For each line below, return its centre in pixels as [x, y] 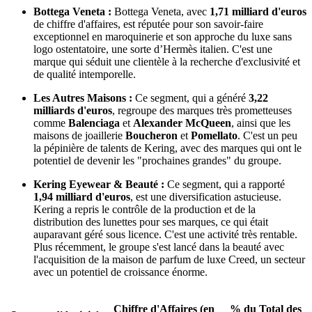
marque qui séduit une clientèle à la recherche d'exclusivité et [167, 61]
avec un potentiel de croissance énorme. [120, 272]
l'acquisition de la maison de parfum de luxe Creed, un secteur [169, 259]
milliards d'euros [73, 110]
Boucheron [151, 135]
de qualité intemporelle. [85, 74]
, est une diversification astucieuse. [206, 196]
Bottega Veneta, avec [161, 11]
